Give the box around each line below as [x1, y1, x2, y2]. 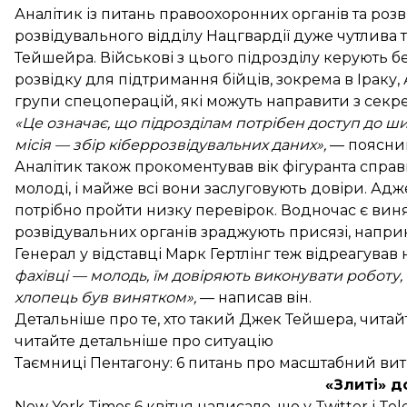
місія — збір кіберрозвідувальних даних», [15, 136, 326, 154]
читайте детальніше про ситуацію [15, 333, 273, 350]
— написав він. [196, 289, 312, 306]
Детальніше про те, [15, 311, 164, 328]
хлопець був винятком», [15, 289, 196, 306]
